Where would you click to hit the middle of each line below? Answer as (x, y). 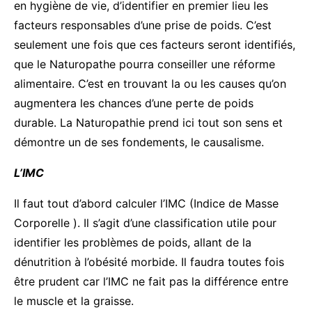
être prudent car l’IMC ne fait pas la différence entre (151, 281)
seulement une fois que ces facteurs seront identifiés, (155, 44)
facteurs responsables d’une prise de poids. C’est (143, 25)
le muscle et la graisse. (74, 301)
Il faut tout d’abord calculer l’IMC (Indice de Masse (146, 203)
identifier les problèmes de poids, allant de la (133, 242)
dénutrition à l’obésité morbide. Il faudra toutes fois (149, 262)
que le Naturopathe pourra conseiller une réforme (145, 64)
